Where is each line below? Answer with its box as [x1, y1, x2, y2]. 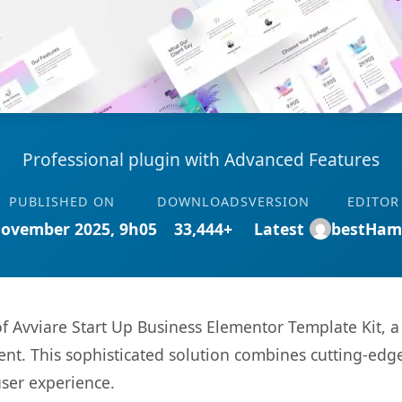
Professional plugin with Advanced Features [22, 147, 380, 171]
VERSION [249, 193, 310, 210]
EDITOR [346, 193, 399, 210]
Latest [254, 218, 304, 240]
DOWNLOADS [157, 193, 249, 210]
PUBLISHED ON [8, 193, 115, 210]
